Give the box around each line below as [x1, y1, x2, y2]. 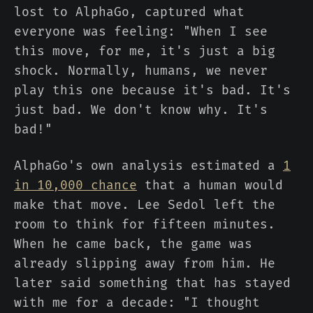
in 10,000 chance [14, 177, 137, 194]
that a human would [137, 177, 283, 194]
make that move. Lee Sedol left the [14, 197, 275, 213]
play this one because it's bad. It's [14, 82, 291, 99]
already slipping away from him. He [14, 256, 275, 272]
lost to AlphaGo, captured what [14, 4, 245, 20]
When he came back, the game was [14, 236, 252, 252]
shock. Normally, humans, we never [14, 63, 268, 79]
